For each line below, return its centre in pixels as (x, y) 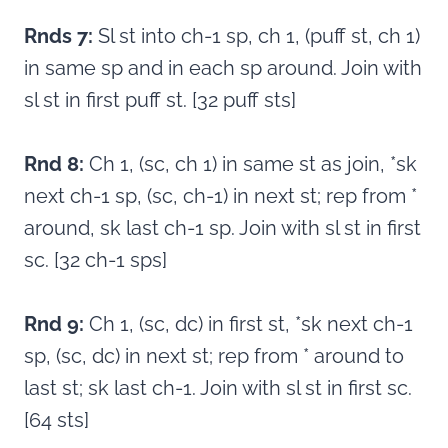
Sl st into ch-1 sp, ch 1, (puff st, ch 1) (256, 36)
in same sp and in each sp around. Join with (223, 68)
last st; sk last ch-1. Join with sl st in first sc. (218, 388)
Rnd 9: (54, 324)
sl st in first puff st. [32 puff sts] (160, 100)
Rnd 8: (56, 164)
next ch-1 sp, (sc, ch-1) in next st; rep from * (220, 196)
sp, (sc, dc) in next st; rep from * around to (214, 356)
